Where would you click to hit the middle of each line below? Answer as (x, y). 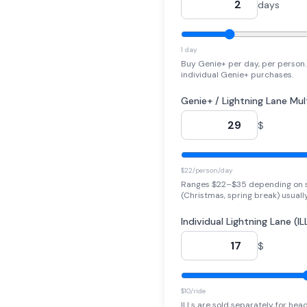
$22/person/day (207, 170)
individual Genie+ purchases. (237, 75)
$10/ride (193, 291)
